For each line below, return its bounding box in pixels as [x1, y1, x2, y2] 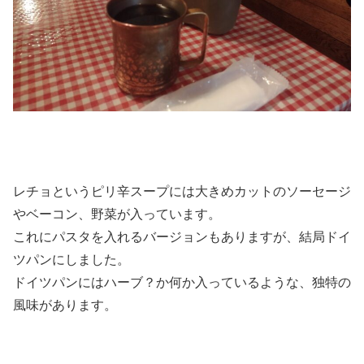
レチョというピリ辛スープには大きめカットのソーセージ [13, 184, 351, 199]
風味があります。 [13, 298, 117, 313]
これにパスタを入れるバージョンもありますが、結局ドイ [13, 230, 351, 245]
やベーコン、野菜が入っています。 [13, 207, 221, 222]
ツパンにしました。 [13, 253, 130, 267]
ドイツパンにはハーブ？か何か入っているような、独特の [13, 275, 351, 290]
